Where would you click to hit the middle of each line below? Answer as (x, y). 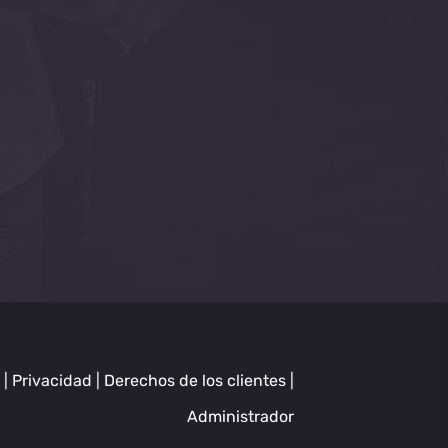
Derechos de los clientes (195, 381)
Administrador (240, 417)
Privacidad (54, 381)
